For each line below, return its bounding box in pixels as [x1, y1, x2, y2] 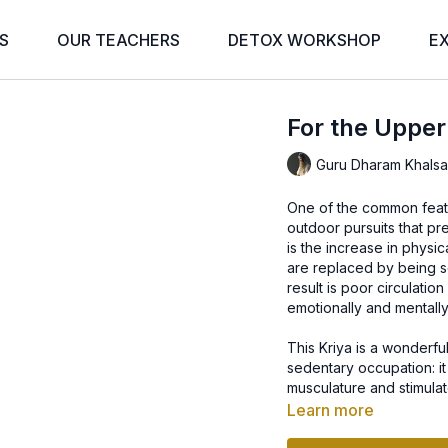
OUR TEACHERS [57, 30, 180, 50]
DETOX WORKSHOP [228, 30, 381, 50]
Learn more [287, 400, 375, 420]
